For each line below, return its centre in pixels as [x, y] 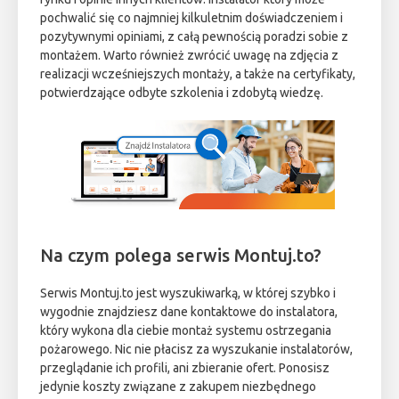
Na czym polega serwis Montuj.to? [181, 256]
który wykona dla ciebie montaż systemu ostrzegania [186, 331]
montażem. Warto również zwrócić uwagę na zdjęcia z [189, 55]
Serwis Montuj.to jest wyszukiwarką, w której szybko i [188, 293]
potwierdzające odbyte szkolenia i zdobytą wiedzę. [182, 92]
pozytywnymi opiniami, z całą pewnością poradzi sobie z [194, 36]
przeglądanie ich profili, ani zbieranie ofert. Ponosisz [185, 368]
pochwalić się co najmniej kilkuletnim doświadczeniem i [191, 17]
